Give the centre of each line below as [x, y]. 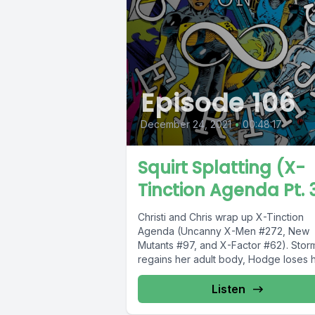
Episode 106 [218, 103]
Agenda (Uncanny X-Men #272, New [224, 231]
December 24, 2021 [186, 124]
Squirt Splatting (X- [221, 168]
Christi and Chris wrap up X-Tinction [221, 217]
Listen [228, 289]
